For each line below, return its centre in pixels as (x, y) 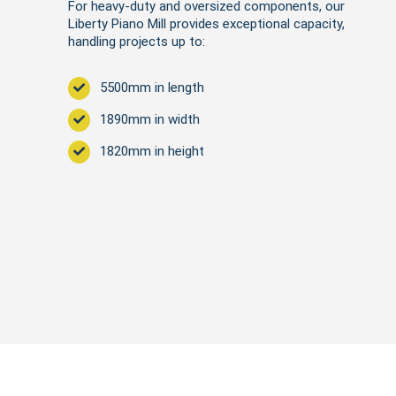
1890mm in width (149, 119)
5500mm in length (152, 88)
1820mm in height (152, 151)
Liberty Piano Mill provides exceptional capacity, (206, 24)
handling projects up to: (136, 42)
